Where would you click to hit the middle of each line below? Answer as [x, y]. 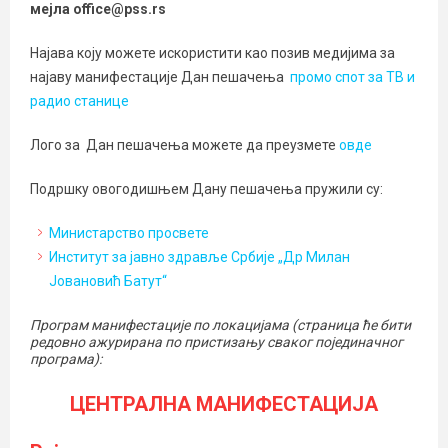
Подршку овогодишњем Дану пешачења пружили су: [206, 189]
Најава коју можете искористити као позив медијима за [212, 53]
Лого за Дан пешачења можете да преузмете [184, 145]
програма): [66, 359]
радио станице [79, 101]
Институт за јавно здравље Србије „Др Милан [199, 257]
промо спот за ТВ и [352, 77]
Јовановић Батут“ [108, 281]
